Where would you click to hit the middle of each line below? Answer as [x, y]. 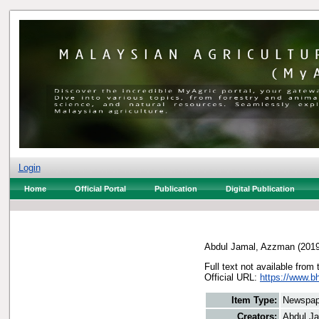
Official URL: [232, 277]
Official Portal [100, 189]
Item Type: [254, 300]
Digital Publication [260, 189]
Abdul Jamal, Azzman [250, 246]
